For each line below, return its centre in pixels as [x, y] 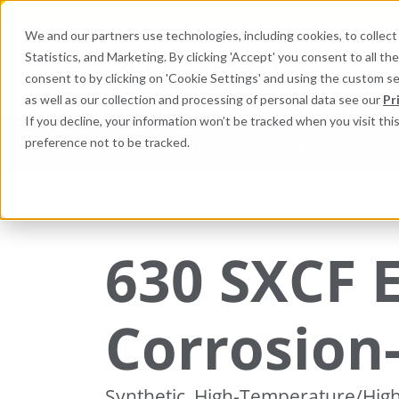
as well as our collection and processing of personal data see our [204, 99]
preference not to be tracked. [107, 142]
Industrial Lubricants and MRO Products [225, 194]
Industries [204, 146]
